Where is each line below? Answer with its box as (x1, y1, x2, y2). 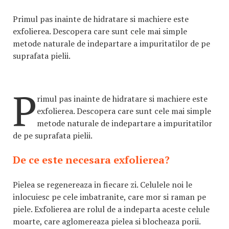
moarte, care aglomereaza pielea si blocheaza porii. (13, 216, 201, 227)
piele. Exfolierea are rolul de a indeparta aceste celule (13, 203, 210, 215)
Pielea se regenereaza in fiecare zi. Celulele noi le (13, 179, 192, 190)
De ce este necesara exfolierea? (13, 153, 170, 167)
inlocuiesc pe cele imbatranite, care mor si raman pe (13, 191, 206, 202)
